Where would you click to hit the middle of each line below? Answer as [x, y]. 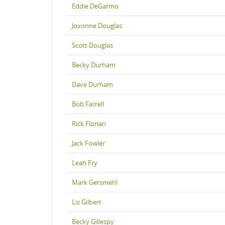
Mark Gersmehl [95, 182]
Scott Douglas [92, 45]
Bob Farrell [88, 104]
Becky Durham [94, 65]
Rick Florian [89, 123]
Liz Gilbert [87, 202]
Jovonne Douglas [97, 25]
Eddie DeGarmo [95, 6]
